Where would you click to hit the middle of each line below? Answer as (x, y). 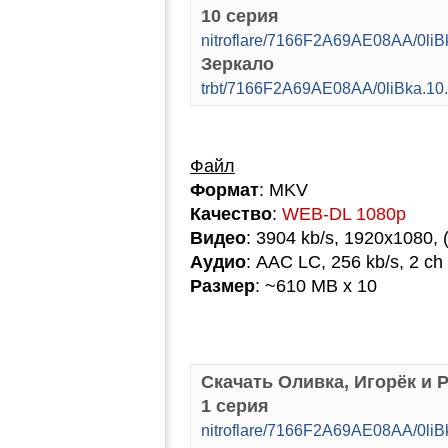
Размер (222, 286)
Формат (224, 190)
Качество (231, 214)
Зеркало (237, 64)
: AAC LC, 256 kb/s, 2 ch (344, 262)
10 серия (240, 16)
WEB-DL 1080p (344, 214)
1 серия (235, 406)
